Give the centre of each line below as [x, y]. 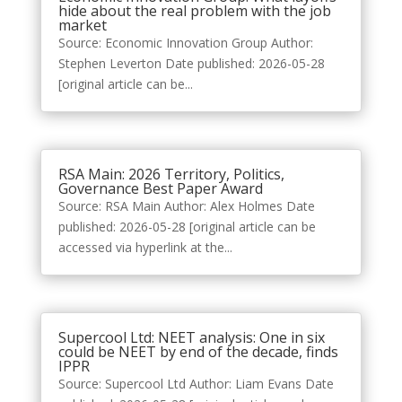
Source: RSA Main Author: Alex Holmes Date [186, 206]
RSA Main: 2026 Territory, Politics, [171, 175]
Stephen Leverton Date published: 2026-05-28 [191, 63]
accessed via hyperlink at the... [145, 248]
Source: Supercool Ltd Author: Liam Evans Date [196, 384]
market [82, 25]
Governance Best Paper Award [160, 189]
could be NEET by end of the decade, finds [198, 352]
